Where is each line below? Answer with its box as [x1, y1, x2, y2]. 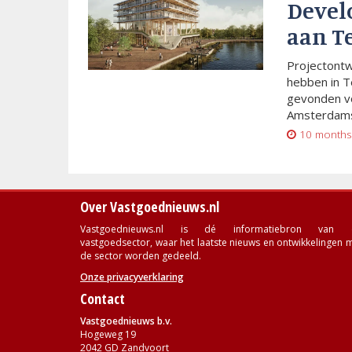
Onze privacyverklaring [80, 270, 184, 284]
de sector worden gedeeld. [80, 249, 201, 262]
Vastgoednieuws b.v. [80, 314, 172, 328]
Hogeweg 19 [80, 328, 136, 341]
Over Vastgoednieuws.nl [80, 197, 219, 216]
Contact [80, 289, 125, 308]
